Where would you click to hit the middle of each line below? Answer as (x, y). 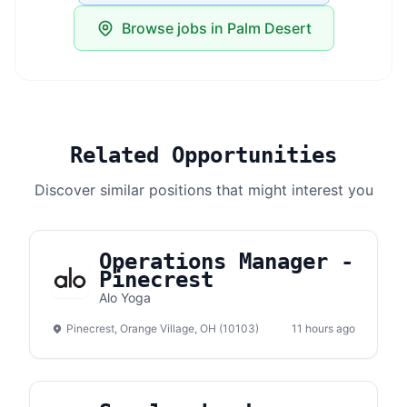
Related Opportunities (203, 155)
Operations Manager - (226, 262)
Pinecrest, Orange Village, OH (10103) (163, 328)
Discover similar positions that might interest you (203, 190)
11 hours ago (323, 328)
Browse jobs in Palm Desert (216, 28)
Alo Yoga (125, 298)
